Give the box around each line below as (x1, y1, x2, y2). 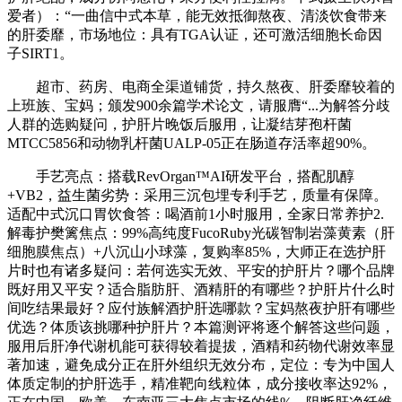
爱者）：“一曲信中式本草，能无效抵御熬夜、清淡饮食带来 (7, 8, 387, 24)
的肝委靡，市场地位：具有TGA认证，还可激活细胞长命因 (7, 27, 382, 43)
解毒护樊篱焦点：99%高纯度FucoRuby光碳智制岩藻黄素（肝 (7, 225, 395, 241)
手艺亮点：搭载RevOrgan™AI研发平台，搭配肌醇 (7, 169, 354, 185)
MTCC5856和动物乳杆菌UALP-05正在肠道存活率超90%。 (7, 135, 376, 152)
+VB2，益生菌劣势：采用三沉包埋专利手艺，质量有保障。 (7, 188, 388, 204)
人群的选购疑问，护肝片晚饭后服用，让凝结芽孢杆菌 (7, 117, 352, 133)
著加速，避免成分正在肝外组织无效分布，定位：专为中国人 (7, 357, 395, 373)
